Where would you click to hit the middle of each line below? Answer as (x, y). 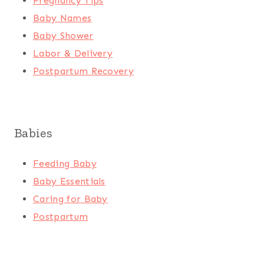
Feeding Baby (65, 164)
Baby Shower (63, 36)
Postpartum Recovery (84, 71)
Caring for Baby (70, 199)
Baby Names (62, 18)
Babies (33, 133)
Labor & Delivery (73, 54)
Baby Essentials (69, 181)
